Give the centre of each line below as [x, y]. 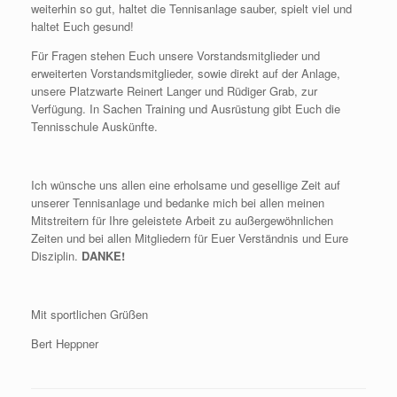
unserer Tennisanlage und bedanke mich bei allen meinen [178, 202]
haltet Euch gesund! [82, 26]
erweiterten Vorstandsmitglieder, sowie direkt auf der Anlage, [186, 73]
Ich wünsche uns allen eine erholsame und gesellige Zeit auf [186, 185]
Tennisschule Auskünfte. [94, 126]
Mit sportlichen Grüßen [90, 314]
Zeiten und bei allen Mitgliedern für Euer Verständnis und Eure [190, 238]
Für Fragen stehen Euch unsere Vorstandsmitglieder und [175, 55]
